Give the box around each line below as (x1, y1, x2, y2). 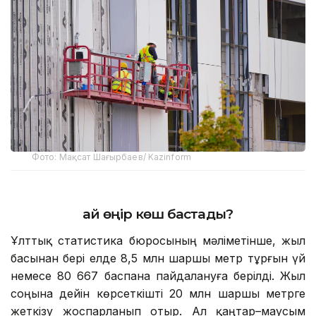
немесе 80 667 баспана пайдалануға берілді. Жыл (11, 268, 305, 283)
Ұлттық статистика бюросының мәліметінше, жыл (11, 233, 305, 248)
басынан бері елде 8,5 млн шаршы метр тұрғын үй (11, 250, 305, 265)
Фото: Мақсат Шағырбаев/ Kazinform (32, 151, 191, 162)
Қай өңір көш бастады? (83, 205, 233, 222)
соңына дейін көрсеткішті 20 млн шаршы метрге (11, 286, 305, 300)
